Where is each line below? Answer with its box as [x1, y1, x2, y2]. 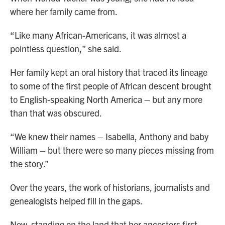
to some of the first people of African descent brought [10, 80, 211, 92]
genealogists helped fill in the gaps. [10, 195, 143, 207]
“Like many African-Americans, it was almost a [10, 29, 186, 41]
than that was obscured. [10, 107, 102, 119]
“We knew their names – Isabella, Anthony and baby [10, 131, 208, 143]
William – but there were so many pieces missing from [10, 144, 214, 156]
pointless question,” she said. [10, 43, 122, 55]
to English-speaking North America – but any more [10, 93, 202, 105]
